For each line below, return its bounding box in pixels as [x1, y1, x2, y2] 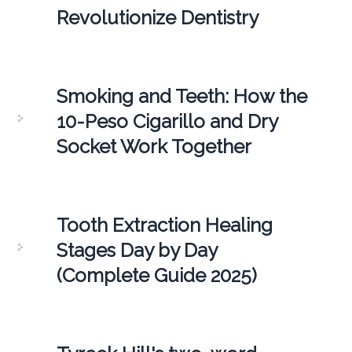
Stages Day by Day [56, 238, 217, 262]
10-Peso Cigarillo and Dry [56, 109, 277, 133]
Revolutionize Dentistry [56, 5, 258, 29]
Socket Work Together [56, 134, 251, 158]
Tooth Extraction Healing [56, 213, 273, 236]
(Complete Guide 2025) [56, 263, 257, 287]
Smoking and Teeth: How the [56, 84, 307, 108]
